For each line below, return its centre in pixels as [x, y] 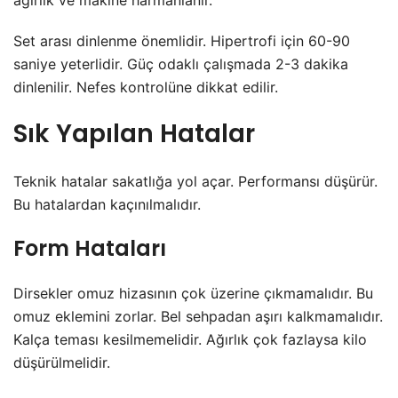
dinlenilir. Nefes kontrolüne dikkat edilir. [146, 88]
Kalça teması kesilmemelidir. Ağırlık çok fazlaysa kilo [190, 340]
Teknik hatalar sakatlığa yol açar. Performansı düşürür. [195, 182]
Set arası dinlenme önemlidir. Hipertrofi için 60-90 [182, 41]
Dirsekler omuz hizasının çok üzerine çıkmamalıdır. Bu [193, 294]
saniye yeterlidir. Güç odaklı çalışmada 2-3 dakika [181, 64]
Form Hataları [90, 249]
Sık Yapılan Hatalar [134, 134]
